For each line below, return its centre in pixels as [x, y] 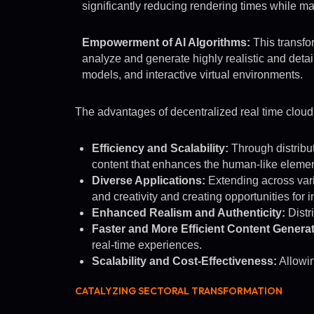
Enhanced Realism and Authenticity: [189, 213]
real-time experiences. [147, 245]
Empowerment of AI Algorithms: [166, 43]
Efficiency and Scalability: [160, 149]
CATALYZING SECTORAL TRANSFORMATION [179, 291]
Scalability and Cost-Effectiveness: [184, 261]
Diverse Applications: [149, 181]
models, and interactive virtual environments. [192, 75]
